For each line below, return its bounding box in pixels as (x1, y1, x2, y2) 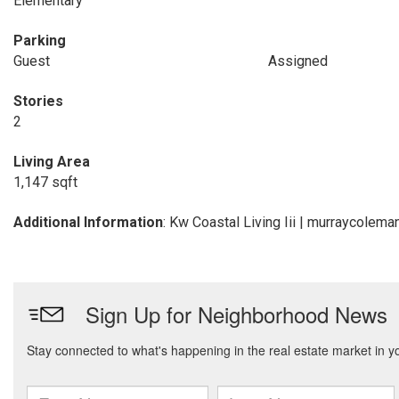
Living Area (13, 153, 90, 170)
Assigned (267, 53, 328, 69)
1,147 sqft (13, 174, 77, 191)
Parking (13, 32, 66, 49)
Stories (13, 93, 63, 110)
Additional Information (13, 214, 163, 231)
